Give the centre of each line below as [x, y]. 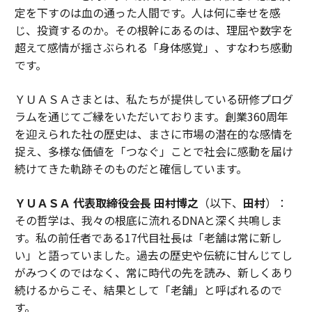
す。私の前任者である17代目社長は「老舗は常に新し [148, 238]
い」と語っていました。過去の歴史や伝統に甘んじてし [153, 255]
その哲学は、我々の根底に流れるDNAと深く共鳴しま [148, 220]
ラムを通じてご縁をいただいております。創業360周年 [151, 117]
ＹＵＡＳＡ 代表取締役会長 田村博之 [106, 203]
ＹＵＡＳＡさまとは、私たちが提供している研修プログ [154, 99]
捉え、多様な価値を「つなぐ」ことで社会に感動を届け [154, 151]
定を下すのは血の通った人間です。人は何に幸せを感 [147, 13]
